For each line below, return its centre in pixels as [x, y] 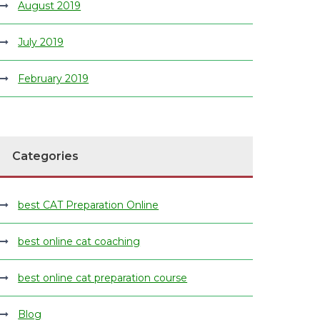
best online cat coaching [79, 241]
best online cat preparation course [103, 278]
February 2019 [54, 79]
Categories [46, 156]
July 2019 [41, 42]
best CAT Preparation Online [89, 205]
